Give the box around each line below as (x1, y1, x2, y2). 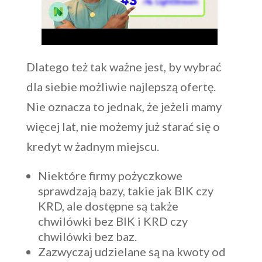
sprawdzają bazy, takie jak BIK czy (37, 183, 213, 198)
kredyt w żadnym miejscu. (26, 139, 159, 153)
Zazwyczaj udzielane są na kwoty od (37, 244, 226, 258)
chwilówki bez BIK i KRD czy (37, 213, 188, 228)
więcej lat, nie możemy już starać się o (26, 119, 220, 133)
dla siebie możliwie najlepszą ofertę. (26, 79, 216, 94)
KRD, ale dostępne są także (37, 198, 178, 213)
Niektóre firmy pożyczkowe (37, 168, 182, 182)
